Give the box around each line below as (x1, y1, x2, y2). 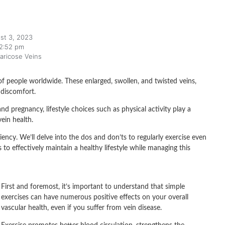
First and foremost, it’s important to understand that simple (1, 183, 185, 190)
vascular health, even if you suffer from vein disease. (1, 204, 162, 211)
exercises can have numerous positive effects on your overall (1, 193, 188, 201)
